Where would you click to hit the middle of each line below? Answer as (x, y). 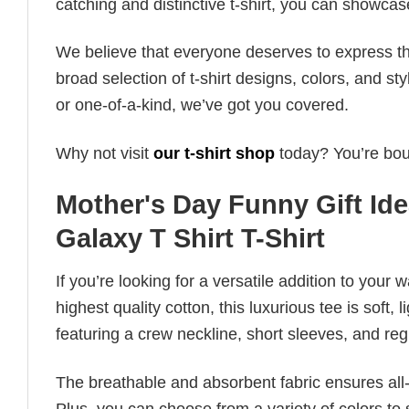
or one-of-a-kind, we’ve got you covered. (202, 105)
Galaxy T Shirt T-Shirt (190, 238)
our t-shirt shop (214, 153)
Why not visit (105, 153)
